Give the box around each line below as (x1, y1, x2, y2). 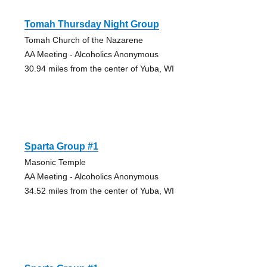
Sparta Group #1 (24, 141, 98, 151)
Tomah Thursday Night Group (24, 18, 159, 29)
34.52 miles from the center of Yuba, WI (24, 185, 174, 195)
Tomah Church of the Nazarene (24, 35, 143, 45)
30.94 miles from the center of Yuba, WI (24, 63, 174, 73)
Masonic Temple (24, 157, 86, 167)
